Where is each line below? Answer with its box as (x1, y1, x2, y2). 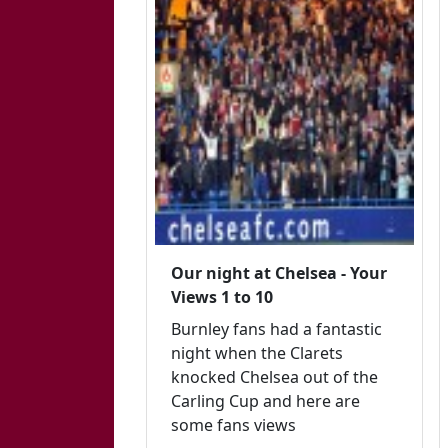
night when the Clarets (171, 341, 343, 364)
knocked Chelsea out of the (171, 365, 378, 388)
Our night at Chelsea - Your (171, 261, 387, 284)
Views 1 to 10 (171, 285, 273, 308)
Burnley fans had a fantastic (171, 317, 382, 340)
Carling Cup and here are (171, 389, 360, 412)
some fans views (171, 413, 296, 436)
